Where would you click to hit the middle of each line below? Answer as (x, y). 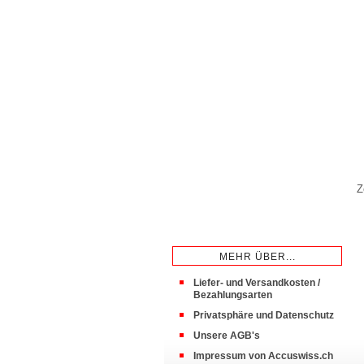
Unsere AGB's (227, 336)
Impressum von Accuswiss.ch (263, 356)
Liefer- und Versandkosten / (257, 283)
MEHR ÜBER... (257, 257)
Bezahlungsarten (233, 295)
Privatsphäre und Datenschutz (264, 315)
